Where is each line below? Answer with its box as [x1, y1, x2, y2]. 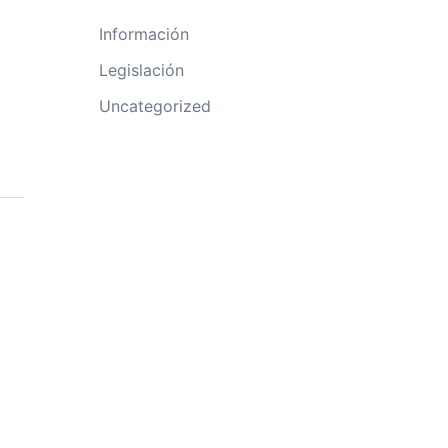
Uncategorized [98, 96, 211, 116]
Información [98, 24, 189, 44]
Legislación [98, 60, 184, 80]
